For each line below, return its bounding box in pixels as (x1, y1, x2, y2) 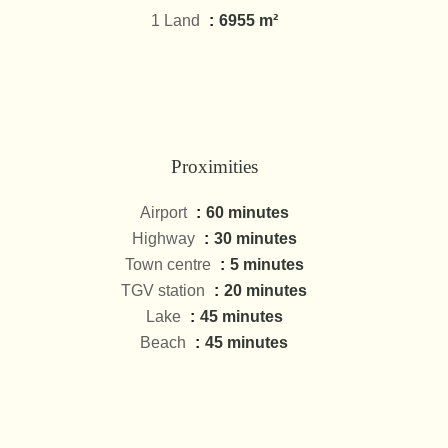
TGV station (121, 282, 209, 299)
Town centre (124, 256, 215, 273)
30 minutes (213, 230, 297, 247)
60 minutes (205, 204, 289, 221)
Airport (139, 204, 191, 221)
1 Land (150, 12, 204, 29)
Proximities (170, 156, 258, 177)
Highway (131, 230, 199, 247)
